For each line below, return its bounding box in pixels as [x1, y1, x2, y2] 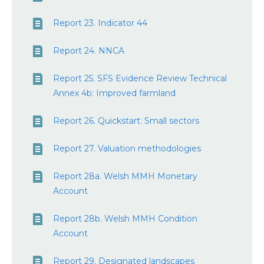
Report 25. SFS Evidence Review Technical [53, 73, 227, 84]
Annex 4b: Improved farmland [53, 88, 176, 98]
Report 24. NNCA [53, 45, 124, 56]
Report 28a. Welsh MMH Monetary [53, 171, 197, 181]
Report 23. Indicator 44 [53, 18, 147, 28]
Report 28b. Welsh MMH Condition [53, 213, 197, 224]
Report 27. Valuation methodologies [53, 143, 201, 154]
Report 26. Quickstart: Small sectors [53, 115, 199, 126]
